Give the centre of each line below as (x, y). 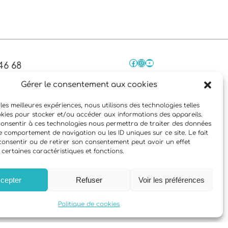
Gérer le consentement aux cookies (89, 85)
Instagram (141, 62)
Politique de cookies (89, 204)
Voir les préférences (171, 180)
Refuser (89, 180)
